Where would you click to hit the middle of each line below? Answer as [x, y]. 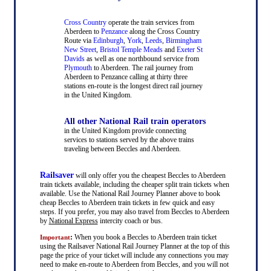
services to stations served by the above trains [129, 139]
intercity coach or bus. [130, 220]
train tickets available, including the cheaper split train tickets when [134, 184]
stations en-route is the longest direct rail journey [133, 86]
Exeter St [189, 49]
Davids [74, 58]
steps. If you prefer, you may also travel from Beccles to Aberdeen [134, 211]
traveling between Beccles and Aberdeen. [122, 149]
